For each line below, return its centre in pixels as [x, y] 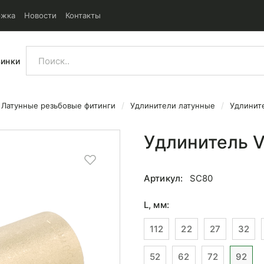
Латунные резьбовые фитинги [58, 105]
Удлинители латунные [173, 105]
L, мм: [156, 205]
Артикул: [164, 178]
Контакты [83, 15]
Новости [40, 15]
